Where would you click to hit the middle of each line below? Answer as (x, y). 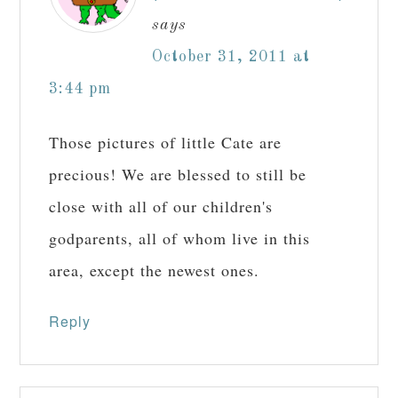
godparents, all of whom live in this (180, 239)
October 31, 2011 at (231, 57)
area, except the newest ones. (155, 271)
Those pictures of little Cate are (166, 143)
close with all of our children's (161, 207)
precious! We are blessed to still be (178, 175)
